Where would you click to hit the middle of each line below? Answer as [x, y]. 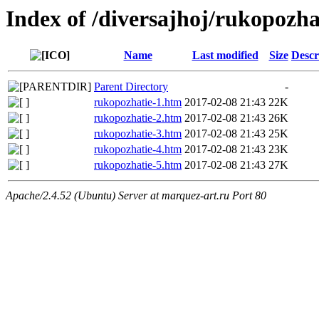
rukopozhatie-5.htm [138, 165]
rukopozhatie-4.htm [138, 150]
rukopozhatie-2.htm [138, 118]
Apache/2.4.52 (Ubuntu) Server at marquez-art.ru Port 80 [136, 196]
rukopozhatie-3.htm [138, 134]
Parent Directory [131, 87]
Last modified [225, 56]
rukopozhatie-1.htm [138, 103]
